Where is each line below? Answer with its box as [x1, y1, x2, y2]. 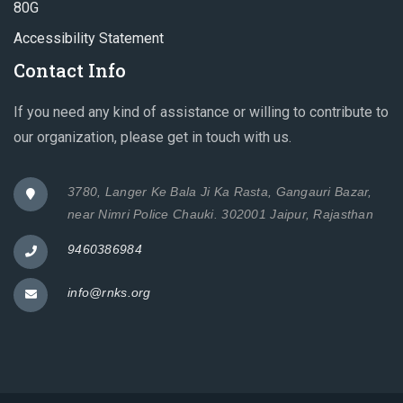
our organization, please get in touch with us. [13, 128, 291, 146]
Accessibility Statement [13, 29, 164, 47]
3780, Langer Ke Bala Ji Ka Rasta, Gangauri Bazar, [67, 184, 372, 199]
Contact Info [13, 58, 126, 82]
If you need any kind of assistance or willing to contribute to [13, 103, 389, 121]
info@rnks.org [67, 284, 151, 300]
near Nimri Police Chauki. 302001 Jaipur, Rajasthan [67, 206, 373, 221]
